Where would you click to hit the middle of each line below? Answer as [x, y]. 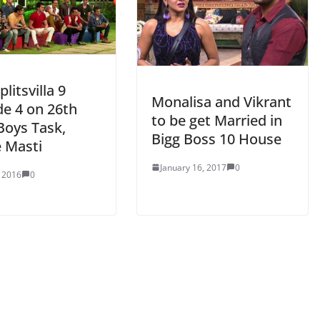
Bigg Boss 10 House [216, 139]
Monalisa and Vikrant [221, 101]
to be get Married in [217, 120]
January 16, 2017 [193, 167]
